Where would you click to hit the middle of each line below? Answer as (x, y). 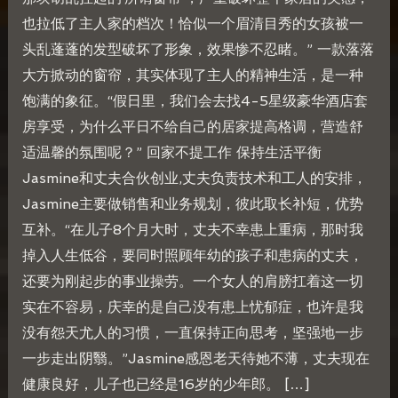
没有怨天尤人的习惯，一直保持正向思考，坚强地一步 (192, 333)
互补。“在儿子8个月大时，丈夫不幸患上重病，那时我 (192, 230)
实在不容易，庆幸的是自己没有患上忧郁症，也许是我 (192, 307)
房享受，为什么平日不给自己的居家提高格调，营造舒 (192, 127)
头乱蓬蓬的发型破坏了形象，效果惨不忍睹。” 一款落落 (198, 50)
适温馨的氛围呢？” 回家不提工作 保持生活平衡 (171, 153)
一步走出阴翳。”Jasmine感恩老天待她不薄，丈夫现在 (195, 359)
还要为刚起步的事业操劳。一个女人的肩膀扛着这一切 (192, 282)
